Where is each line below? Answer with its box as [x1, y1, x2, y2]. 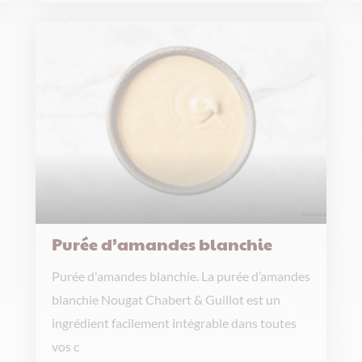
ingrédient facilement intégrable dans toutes [52, 315, 297, 330]
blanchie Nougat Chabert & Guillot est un [52, 292, 280, 307]
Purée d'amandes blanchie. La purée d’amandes [52, 268, 310, 284]
